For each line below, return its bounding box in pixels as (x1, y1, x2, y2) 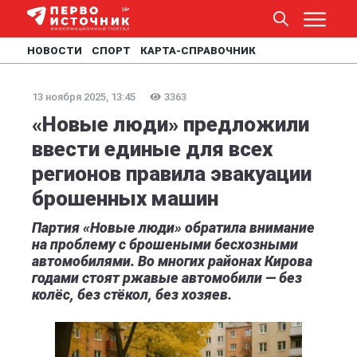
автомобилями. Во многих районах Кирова (32, 253, 312, 269)
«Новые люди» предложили (32, 112, 309, 136)
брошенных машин (32, 186, 218, 210)
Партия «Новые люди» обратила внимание (32, 219, 315, 236)
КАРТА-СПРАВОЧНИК (140, 45, 256, 57)
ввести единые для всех (32, 137, 273, 161)
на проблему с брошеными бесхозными (32, 236, 298, 253)
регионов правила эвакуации (32, 162, 312, 186)
